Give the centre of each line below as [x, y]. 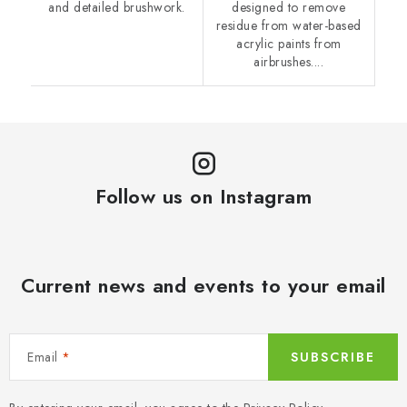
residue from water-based [288, 25]
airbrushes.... [289, 61]
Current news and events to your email [203, 285]
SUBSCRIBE [333, 357]
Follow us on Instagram [203, 196]
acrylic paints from [289, 43]
